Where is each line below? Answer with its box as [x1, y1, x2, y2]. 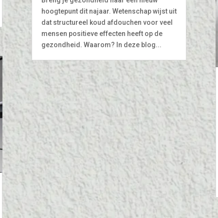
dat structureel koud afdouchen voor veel [41, 18, 173, 26]
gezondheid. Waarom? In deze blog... [41, 40, 162, 49]
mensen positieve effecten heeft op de [41, 29, 163, 37]
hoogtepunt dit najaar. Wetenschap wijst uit [41, 7, 177, 15]
